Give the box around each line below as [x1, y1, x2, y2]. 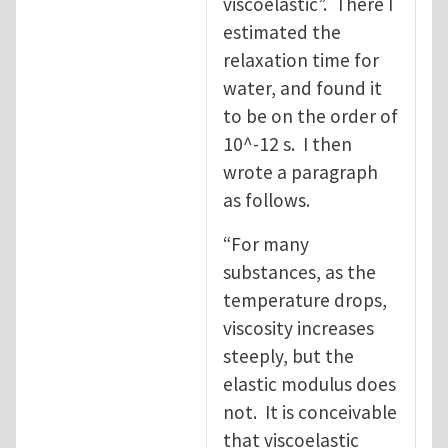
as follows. [223, 187, 310, 212]
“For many [223, 231, 309, 256]
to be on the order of [223, 103, 398, 128]
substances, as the [223, 259, 376, 284]
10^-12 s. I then [223, 131, 352, 156]
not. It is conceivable [223, 399, 397, 424]
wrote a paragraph [223, 159, 378, 184]
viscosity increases [223, 315, 374, 340]
